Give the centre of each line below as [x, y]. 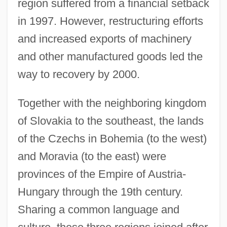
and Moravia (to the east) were [92, 156]
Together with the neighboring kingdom [112, 103]
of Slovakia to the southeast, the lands [110, 121]
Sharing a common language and [98, 209]
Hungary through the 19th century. [100, 192]
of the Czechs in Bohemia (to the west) [112, 138]
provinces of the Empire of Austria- [102, 174]
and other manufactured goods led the [110, 56]
